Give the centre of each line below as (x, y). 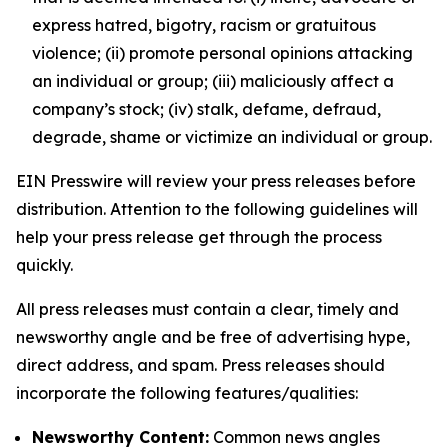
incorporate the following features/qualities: (187, 393)
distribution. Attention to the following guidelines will (217, 209)
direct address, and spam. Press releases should (200, 365)
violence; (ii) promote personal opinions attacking (222, 53)
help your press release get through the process (199, 237)
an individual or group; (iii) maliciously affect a (213, 81)
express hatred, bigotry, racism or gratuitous (204, 25)
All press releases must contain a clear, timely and (207, 309)
